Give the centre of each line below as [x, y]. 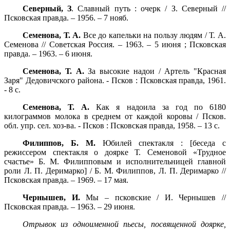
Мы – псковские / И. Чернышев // [153, 198]
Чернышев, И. [51, 198]
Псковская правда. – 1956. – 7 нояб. [66, 18]
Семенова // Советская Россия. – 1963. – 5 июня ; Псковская [115, 45]
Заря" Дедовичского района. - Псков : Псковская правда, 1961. [115, 81]
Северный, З [47, 9]
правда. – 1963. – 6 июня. [48, 54]
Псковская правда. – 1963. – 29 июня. [70, 207]
